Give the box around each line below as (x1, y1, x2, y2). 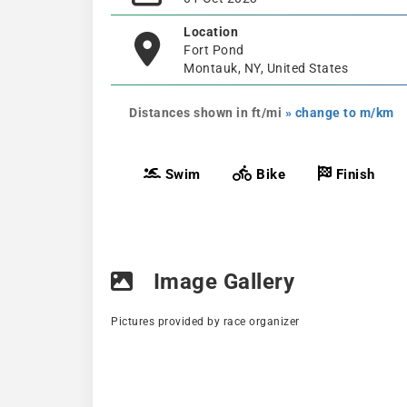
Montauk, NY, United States (184, 60, 348, 75)
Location (184, 24, 238, 39)
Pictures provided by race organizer (111, 315, 300, 328)
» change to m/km (284, 104, 394, 120)
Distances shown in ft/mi (129, 104, 285, 120)
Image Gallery (147, 269, 294, 294)
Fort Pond (184, 42, 244, 57)
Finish (332, 165, 375, 183)
